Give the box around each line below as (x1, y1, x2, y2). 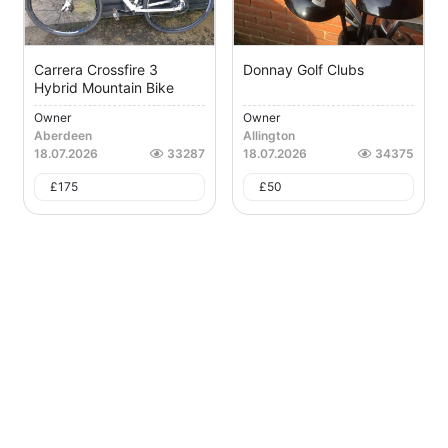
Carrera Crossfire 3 (34, 61, 158, 79)
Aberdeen (34, 128, 92, 144)
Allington (243, 128, 295, 144)
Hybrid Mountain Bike (34, 79, 174, 97)
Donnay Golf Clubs (243, 61, 364, 79)
